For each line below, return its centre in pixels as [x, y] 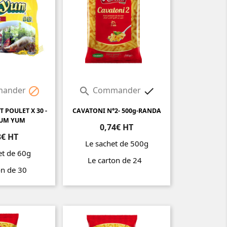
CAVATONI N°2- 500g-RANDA [117, 111]
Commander [117, 90]
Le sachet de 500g [117, 144]
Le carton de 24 [117, 160]
